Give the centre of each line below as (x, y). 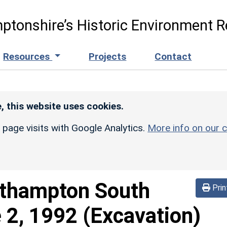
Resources (28, 56)
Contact (173, 56)
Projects (108, 56)
